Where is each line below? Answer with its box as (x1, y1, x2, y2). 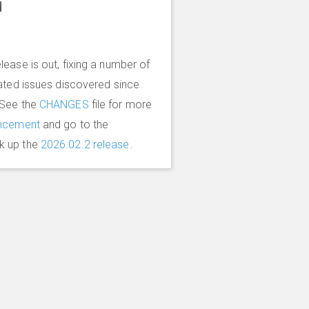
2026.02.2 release (40, 138, 130, 151)
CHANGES (39, 98, 89, 111)
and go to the (39, 118, 109, 131)
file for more (88, 98, 152, 111)
